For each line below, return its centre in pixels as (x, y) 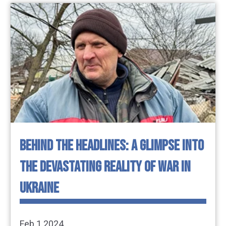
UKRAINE (39, 188)
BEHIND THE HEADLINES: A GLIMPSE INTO (112, 146)
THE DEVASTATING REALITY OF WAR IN (105, 167)
